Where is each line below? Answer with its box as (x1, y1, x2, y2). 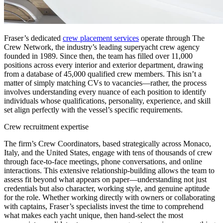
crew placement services (63, 33, 139, 42)
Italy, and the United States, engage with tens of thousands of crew (4, 148, 213, 157)
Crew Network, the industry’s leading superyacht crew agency (4, 42, 200, 51)
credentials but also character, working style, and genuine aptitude (4, 184, 210, 193)
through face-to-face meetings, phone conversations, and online (4, 157, 202, 166)
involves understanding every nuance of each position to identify (4, 87, 206, 96)
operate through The (139, 33, 205, 42)
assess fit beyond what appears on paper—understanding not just (4, 175, 207, 184)
